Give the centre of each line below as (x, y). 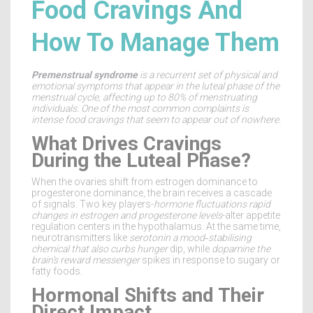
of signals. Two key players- (93, 204)
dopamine (233, 249)
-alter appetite (251, 216)
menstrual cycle (65, 97)
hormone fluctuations (200, 204)
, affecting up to (133, 97)
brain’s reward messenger (86, 260)
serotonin (150, 238)
